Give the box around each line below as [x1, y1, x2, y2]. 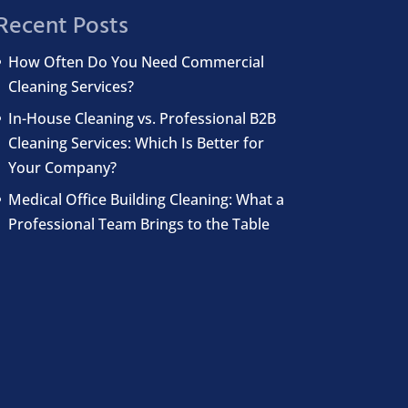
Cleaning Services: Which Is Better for [7, 132, 264, 153]
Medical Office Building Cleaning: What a [7, 189, 284, 209]
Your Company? [7, 157, 117, 178]
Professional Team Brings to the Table [7, 213, 270, 234]
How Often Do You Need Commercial [7, 51, 264, 72]
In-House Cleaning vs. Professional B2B [7, 107, 276, 128]
